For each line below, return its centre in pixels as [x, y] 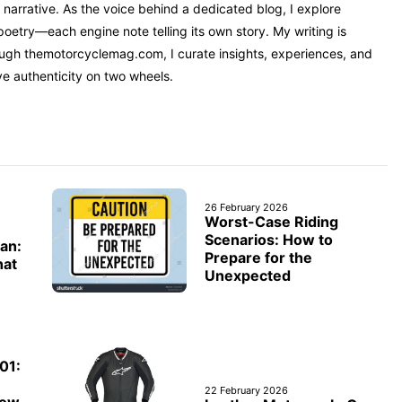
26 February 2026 [246, 208]
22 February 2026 [246, 390]
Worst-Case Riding [271, 222]
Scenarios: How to [269, 240]
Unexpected [248, 276]
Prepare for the [258, 258]
